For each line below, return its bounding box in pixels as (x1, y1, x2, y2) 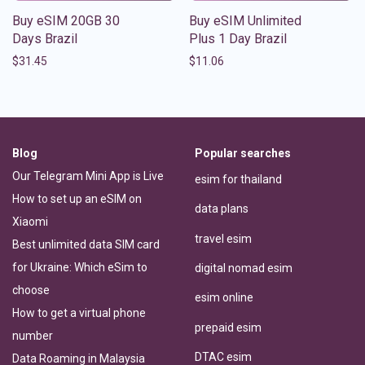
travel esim (195, 231, 252, 245)
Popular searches (195, 146, 291, 160)
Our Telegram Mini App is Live (12, 169, 164, 182)
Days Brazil (12, 30, 77, 46)
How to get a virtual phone (12, 306, 146, 319)
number (12, 328, 53, 342)
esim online (195, 291, 253, 305)
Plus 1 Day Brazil (189, 30, 287, 46)
